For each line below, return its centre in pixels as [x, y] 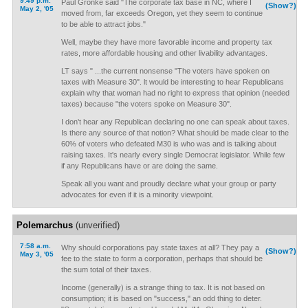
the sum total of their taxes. [106, 269]
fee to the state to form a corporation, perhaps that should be [162, 258]
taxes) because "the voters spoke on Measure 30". [146, 104]
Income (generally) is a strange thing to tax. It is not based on [163, 287]
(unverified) [96, 225]
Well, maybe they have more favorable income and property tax [166, 42]
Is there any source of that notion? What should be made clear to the [175, 133]
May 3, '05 [36, 254]
